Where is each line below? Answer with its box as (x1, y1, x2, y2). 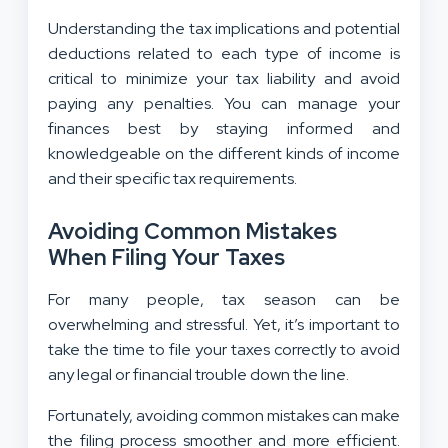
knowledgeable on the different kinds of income (48, 143, 400, 165)
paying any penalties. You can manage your (48, 93, 400, 115)
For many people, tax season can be (48, 289, 400, 311)
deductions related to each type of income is (48, 43, 400, 65)
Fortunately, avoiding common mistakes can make (48, 405, 400, 427)
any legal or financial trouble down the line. (48, 364, 349, 386)
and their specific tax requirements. (48, 168, 297, 190)
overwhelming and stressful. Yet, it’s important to (48, 314, 400, 336)
